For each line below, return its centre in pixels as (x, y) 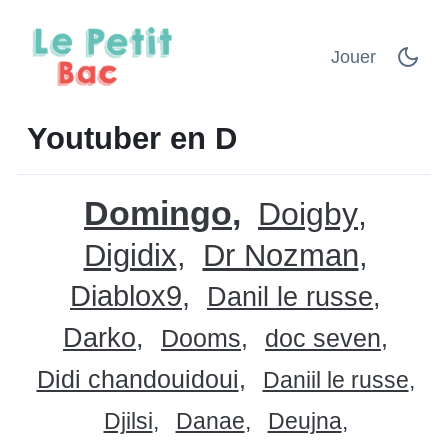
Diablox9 (126, 295)
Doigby (308, 213)
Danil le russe (290, 296)
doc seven (323, 337)
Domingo (158, 212)
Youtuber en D (132, 137)
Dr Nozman (280, 254)
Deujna (304, 420)
